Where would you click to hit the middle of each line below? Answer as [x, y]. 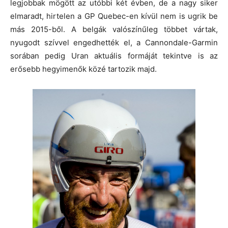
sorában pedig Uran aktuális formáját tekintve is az [114, 55]
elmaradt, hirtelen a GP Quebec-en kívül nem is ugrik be [114, 16]
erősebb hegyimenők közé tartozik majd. [83, 69]
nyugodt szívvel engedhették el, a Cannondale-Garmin [114, 42]
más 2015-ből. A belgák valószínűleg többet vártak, [114, 29]
